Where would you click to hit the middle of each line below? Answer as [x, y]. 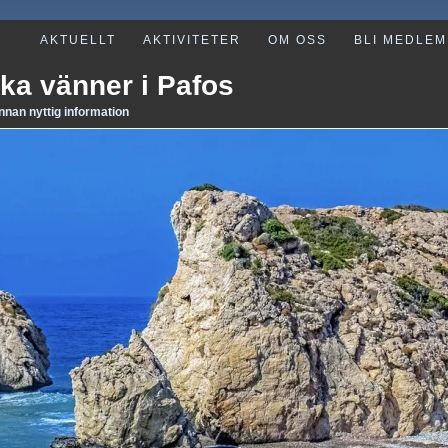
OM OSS [297, 40]
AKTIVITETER [192, 40]
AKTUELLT [78, 40]
